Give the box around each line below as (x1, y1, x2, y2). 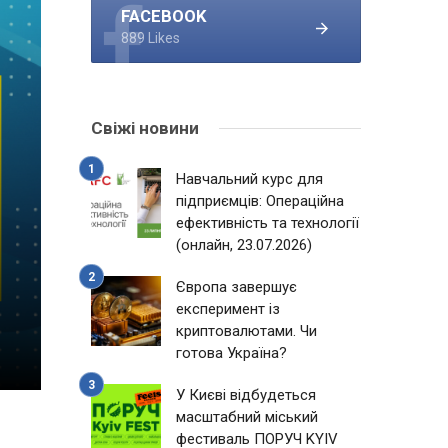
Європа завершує (176, 278, 297, 296)
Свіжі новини (91, 118, 199, 138)
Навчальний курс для (176, 170, 323, 188)
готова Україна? (176, 344, 287, 362)
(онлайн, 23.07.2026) (176, 236, 312, 254)
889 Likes (121, 30, 180, 46)
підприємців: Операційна (176, 192, 344, 210)
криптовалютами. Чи (176, 322, 317, 340)
